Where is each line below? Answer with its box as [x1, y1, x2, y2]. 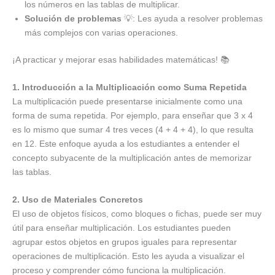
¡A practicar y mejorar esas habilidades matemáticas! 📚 [12, 54, 230, 64]
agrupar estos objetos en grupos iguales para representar [12, 237, 237, 247]
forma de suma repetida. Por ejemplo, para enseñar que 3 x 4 [12, 110, 253, 121]
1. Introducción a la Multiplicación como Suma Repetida [12, 82, 247, 93]
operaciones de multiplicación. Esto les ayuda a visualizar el [12, 251, 244, 261]
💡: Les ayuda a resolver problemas [122, 13, 263, 23]
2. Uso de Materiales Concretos [12, 195, 143, 205]
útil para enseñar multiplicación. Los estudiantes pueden [12, 223, 231, 233]
